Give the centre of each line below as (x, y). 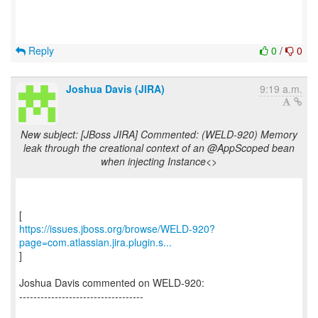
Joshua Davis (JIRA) (115, 89)
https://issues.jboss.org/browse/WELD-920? (117, 229)
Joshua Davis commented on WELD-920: (112, 283)
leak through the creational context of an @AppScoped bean (159, 148)
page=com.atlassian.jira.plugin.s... (95, 242)
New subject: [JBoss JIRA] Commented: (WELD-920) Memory (159, 134)
